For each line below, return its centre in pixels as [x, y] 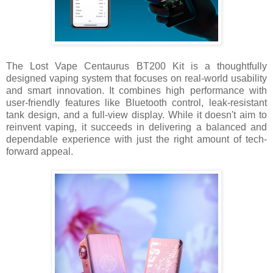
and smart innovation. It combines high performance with [136, 91]
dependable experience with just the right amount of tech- [136, 140]
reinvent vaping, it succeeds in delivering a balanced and [136, 127]
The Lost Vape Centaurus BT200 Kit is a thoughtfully [136, 66]
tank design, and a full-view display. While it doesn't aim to [136, 115]
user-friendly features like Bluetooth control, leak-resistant [136, 103]
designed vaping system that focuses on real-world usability [136, 79]
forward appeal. [40, 152]
